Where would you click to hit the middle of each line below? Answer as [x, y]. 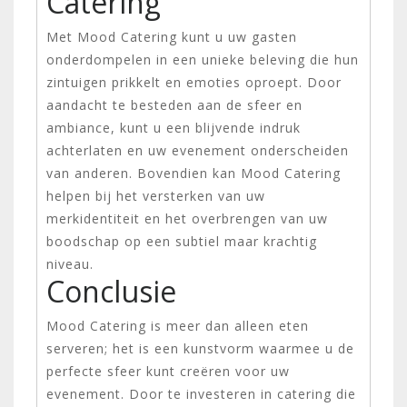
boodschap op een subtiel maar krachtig [182, 241]
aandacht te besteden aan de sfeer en [174, 104]
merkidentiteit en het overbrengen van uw [187, 218]
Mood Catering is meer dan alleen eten [178, 325]
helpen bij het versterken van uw [156, 195]
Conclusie [111, 291]
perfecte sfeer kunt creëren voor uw [168, 371]
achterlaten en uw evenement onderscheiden [198, 150]
